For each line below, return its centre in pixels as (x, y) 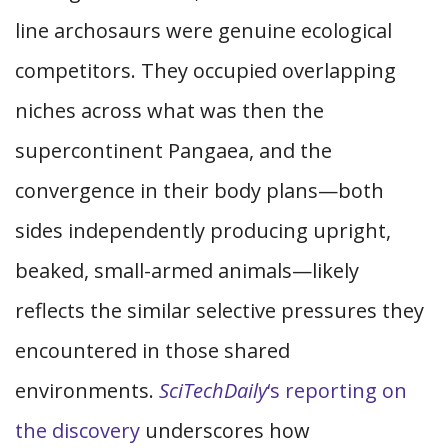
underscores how (225, 430)
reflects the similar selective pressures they (219, 310)
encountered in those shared (152, 350)
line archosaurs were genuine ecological (203, 30)
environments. (87, 390)
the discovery (77, 430)
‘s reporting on (337, 390)
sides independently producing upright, (203, 230)
